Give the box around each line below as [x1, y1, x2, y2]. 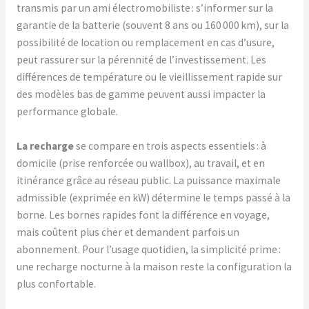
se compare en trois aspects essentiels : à [73, 139, 266, 153]
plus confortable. [16, 277, 96, 291]
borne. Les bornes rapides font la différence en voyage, [16, 208, 270, 222]
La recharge [16, 139, 74, 153]
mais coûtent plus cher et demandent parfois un [16, 226, 239, 239]
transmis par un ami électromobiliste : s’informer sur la [16, 1, 273, 15]
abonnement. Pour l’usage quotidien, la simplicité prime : [16, 243, 281, 257]
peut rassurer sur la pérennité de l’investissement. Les [16, 53, 266, 67]
